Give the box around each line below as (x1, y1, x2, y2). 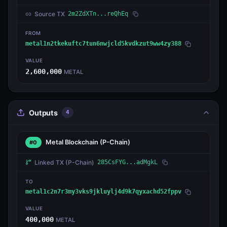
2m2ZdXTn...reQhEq (68, 10, 128, 18)
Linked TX (34, 158, 65, 166)
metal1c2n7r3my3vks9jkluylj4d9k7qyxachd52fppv (25, 188, 181, 196)
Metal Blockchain (45, 138, 100, 146)
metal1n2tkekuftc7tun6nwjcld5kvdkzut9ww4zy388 (25, 40, 181, 48)
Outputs (29, 108, 58, 117)
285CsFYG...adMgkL (97, 158, 158, 166)
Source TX (34, 10, 65, 18)
